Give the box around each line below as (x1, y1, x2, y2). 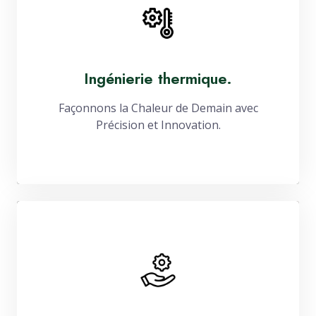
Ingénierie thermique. (84, 68, 232, 90)
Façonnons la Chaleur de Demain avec (58, 100, 258, 116)
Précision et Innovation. (95, 117, 221, 133)
